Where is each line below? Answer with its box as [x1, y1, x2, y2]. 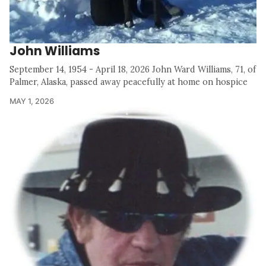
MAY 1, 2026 [9, 97, 54, 106]
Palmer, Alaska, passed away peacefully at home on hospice [9, 77, 248, 88]
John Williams [9, 42, 100, 60]
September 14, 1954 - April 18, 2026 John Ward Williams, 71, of [9, 64, 256, 75]
